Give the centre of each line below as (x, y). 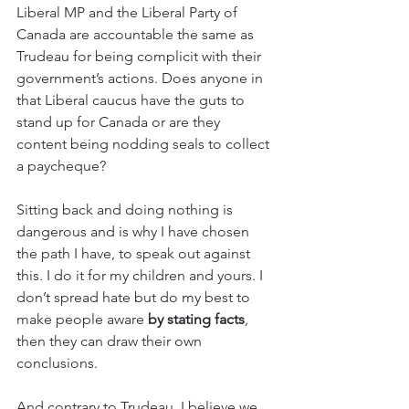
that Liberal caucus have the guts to (132, 100)
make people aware (80, 319)
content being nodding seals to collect (145, 144)
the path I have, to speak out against (135, 253)
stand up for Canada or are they (120, 122)
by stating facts (194, 319)
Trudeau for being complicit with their (141, 56)
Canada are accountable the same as (137, 34)
